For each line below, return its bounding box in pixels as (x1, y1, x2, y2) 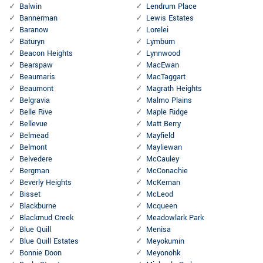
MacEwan (146, 60, 179, 71)
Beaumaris (19, 72, 55, 83)
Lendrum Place (146, 1, 197, 12)
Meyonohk (146, 248, 180, 259)
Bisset (19, 189, 41, 200)
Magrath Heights (146, 83, 202, 95)
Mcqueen (146, 201, 177, 212)
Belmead (19, 130, 49, 141)
